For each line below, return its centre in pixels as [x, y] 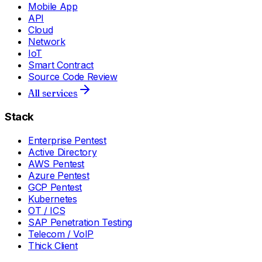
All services [53, 93]
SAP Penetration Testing [80, 222]
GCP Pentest [55, 187]
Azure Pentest [59, 175]
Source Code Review [73, 77]
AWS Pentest [56, 163]
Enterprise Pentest [67, 140]
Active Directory [63, 152]
